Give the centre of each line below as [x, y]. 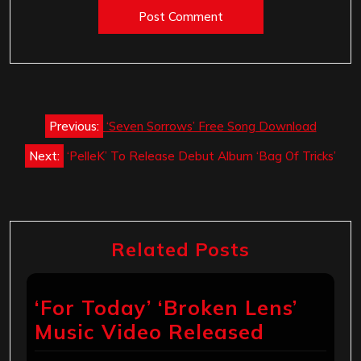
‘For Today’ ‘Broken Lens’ [166, 308]
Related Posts [180, 249]
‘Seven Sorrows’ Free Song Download [211, 127]
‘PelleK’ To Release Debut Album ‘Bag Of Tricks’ [201, 156]
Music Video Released [149, 332]
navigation [67, 141]
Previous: [74, 127]
